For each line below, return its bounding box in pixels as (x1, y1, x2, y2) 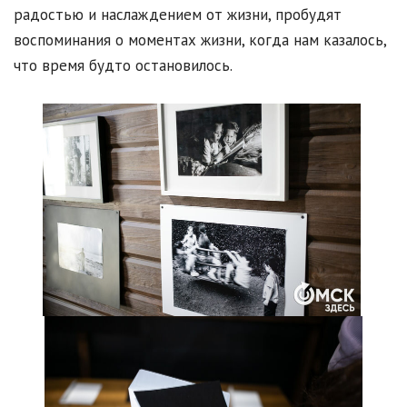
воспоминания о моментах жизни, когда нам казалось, (14, 30, 386, 51)
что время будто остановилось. (14, 55, 233, 76)
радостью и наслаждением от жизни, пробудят (14, 5, 342, 25)
